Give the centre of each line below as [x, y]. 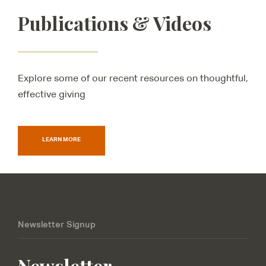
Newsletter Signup [57, 225]
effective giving [52, 94]
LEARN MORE [61, 139]
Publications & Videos [115, 23]
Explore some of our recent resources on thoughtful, [133, 78]
